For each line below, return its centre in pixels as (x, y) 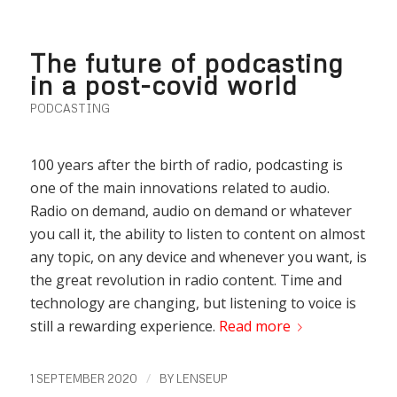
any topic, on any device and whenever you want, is (198, 257)
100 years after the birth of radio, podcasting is (186, 165)
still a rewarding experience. (124, 327)
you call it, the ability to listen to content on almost (197, 234)
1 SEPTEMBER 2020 (83, 378)
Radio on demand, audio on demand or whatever (191, 211)
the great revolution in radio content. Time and (186, 280)
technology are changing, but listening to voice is (193, 304)
